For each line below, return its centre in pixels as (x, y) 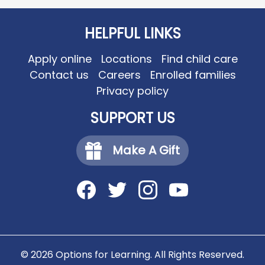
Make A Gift (146, 150)
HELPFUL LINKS (132, 33)
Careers (119, 75)
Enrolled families (193, 75)
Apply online (59, 59)
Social (19, 182)
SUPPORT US (132, 118)
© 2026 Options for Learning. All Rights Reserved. (132, 255)
